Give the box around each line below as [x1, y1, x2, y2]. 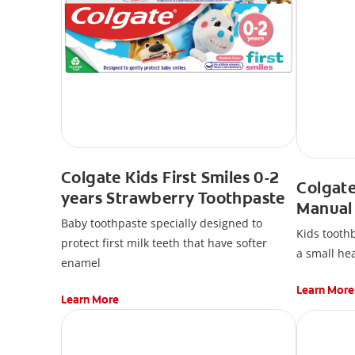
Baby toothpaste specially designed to [60, 216, 262, 231]
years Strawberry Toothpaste [60, 188, 285, 209]
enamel [60, 255, 101, 271]
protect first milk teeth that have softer [60, 235, 267, 251]
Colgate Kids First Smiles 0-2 [60, 167, 280, 189]
